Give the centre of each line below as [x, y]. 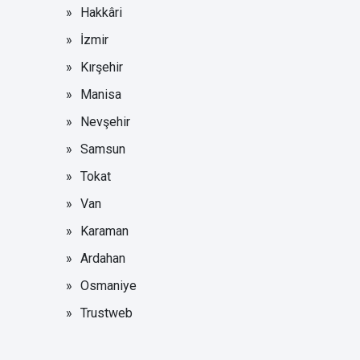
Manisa [101, 94]
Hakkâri [102, 12]
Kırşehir [102, 67]
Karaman [105, 231]
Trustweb [107, 313]
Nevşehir [106, 121]
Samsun [103, 149]
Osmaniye [109, 285]
